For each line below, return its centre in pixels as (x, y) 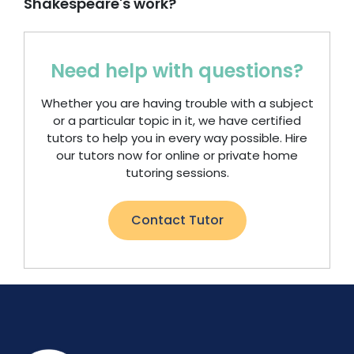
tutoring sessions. (177, 173)
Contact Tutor (177, 220)
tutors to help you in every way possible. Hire (177, 138)
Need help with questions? (177, 71)
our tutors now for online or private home (177, 155)
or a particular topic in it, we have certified (177, 121)
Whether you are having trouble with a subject (177, 103)
